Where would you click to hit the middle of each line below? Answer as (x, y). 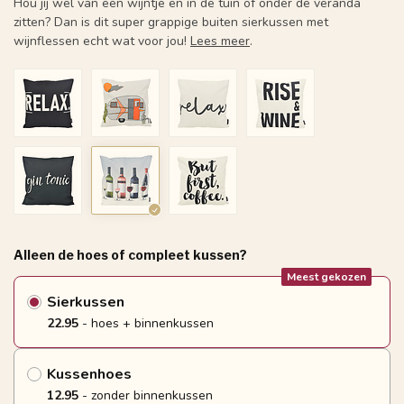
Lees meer (220, 41)
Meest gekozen (326, 277)
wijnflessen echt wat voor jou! (102, 41)
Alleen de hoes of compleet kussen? (130, 255)
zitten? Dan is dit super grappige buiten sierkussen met (171, 22)
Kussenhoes (89, 374)
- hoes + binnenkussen (146, 323)
